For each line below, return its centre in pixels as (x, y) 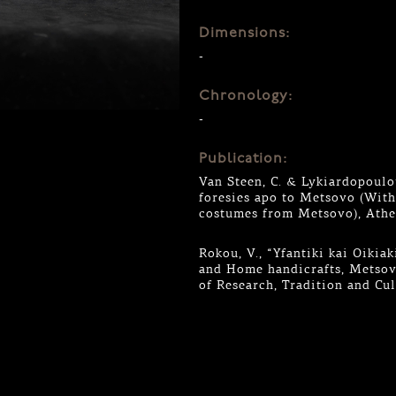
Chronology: (246, 96)
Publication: (244, 159)
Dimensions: (245, 34)
